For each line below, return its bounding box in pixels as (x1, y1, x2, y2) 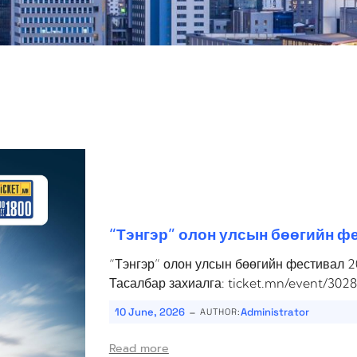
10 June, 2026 (114, 305, 185, 320)
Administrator (240, 305, 309, 320)
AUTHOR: (199, 306, 241, 318)
